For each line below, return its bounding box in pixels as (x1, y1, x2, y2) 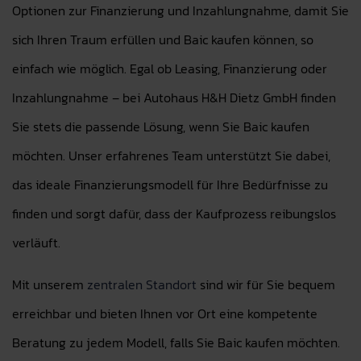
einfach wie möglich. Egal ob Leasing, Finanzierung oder (12, 59, 327, 78)
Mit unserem (12, 275, 87, 294)
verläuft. (12, 233, 60, 252)
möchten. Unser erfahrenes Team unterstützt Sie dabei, (12, 146, 330, 165)
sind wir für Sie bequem (197, 275, 335, 294)
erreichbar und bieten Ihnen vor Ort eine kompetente (12, 304, 317, 323)
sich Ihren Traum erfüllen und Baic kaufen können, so (12, 30, 313, 49)
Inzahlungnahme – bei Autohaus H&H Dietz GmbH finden (12, 88, 336, 107)
